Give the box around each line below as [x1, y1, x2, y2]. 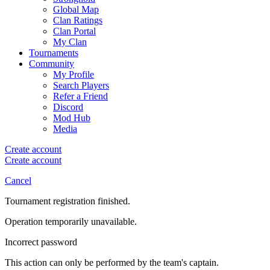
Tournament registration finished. [5, 196, 130, 206]
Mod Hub [53, 113, 90, 123]
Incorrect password [5, 237, 77, 247]
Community [29, 58, 74, 69]
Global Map [53, 4, 99, 14]
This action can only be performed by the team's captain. [5, 257, 219, 268]
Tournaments [29, 48, 78, 58]
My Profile [53, 69, 94, 80]
